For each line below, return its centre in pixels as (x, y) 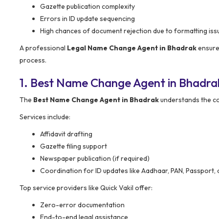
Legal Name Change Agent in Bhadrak (132, 48)
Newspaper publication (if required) (95, 158)
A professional (43, 48)
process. (33, 60)
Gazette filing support (74, 146)
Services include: (45, 117)
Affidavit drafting (66, 134)
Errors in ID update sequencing (88, 18)
